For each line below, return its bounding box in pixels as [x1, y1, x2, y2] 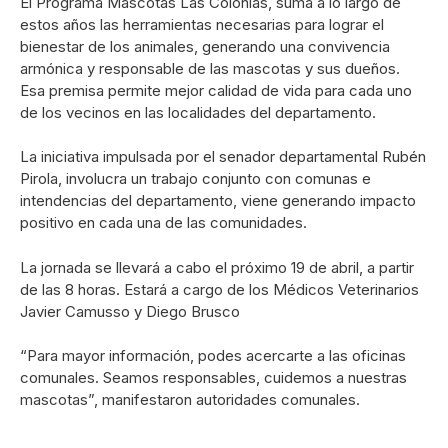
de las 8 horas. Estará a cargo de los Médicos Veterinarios [20, 279, 419, 299]
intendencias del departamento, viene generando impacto [20, 191, 416, 210]
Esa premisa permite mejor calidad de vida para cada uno [20, 80, 412, 100]
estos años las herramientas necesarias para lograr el [20, 14, 384, 34]
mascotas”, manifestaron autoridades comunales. [20, 390, 360, 409]
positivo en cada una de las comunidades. [20, 213, 307, 232]
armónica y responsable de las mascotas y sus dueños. [20, 58, 400, 78]
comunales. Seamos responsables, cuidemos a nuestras [20, 368, 407, 387]
